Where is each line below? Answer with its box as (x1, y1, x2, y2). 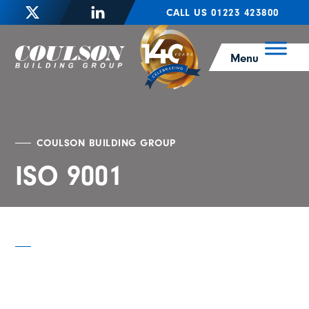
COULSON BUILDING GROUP (36, 137, 176, 149)
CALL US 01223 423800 (166, 6, 280, 19)
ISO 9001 (15, 160, 123, 192)
